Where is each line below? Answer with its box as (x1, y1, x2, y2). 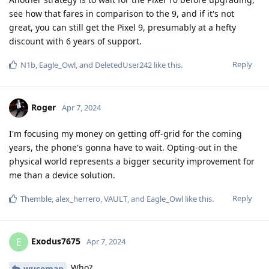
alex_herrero (55, 193, 100, 204)
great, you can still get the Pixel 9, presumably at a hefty (9, 21, 236, 33)
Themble (20, 193, 52, 204)
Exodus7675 (31, 235, 80, 247)
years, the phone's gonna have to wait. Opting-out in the (9, 141, 237, 153)
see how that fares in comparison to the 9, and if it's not (9, 7, 234, 19)
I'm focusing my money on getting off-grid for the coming (9, 127, 242, 139)
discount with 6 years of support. (9, 35, 142, 47)
